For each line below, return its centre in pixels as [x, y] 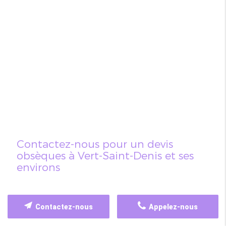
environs [38, 167]
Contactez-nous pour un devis [95, 144]
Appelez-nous [172, 207]
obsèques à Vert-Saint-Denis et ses [105, 155]
